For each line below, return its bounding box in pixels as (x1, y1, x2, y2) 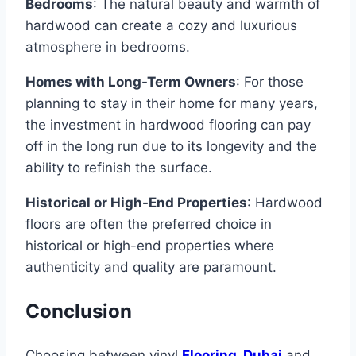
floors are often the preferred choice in (25, 215, 272, 232)
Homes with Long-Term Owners (25, 73, 236, 90)
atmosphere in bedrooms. (25, 38, 190, 55)
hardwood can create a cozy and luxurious (25, 17, 297, 33)
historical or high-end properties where (25, 237, 274, 253)
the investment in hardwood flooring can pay (25, 116, 311, 133)
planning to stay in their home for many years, (25, 95, 318, 111)
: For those (236, 73, 304, 90)
